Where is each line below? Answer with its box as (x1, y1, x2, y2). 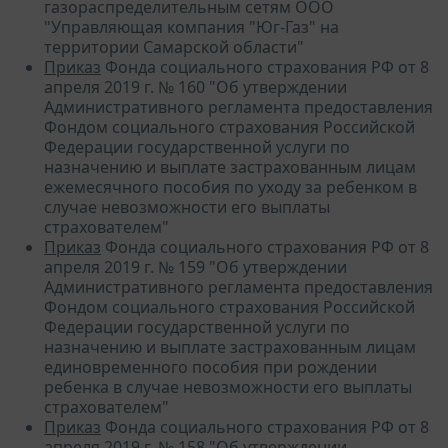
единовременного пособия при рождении (44, 355, 377, 378)
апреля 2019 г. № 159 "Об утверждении (44, 255, 347, 278)
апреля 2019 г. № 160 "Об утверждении (44, 75, 347, 98)
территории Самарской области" (44, 35, 304, 58)
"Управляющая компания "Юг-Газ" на (44, 15, 339, 38)
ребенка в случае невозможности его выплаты (44, 375, 412, 398)
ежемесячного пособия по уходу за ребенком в (44, 175, 417, 198)
